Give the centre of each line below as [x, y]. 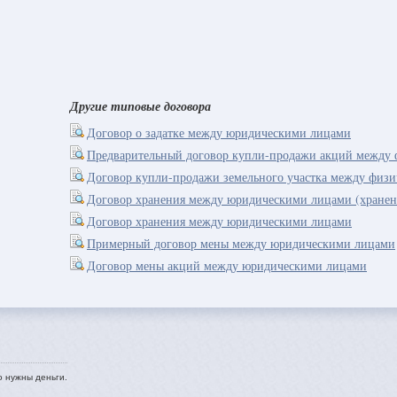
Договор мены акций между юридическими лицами [227, 265]
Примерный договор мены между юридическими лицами [241, 243]
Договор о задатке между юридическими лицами [219, 132]
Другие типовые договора [140, 106]
